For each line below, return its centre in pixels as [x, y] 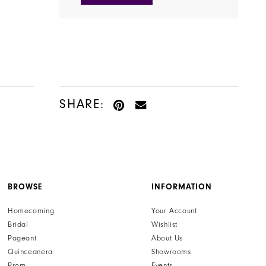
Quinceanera [30, 251]
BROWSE [25, 187]
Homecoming [31, 210]
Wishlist [165, 224]
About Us [167, 238]
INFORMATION [182, 187]
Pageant [22, 238]
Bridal [18, 224]
